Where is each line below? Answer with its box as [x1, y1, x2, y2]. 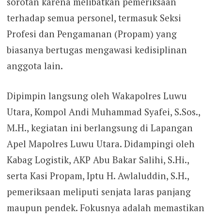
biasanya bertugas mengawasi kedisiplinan [6, 44, 187, 56]
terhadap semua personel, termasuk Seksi [6, 12, 181, 24]
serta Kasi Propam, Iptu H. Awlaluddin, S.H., [6, 169, 189, 182]
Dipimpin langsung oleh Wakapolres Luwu [6, 89, 187, 102]
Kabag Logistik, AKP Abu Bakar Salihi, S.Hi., [6, 153, 189, 166]
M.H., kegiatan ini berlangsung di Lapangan [6, 121, 193, 134]
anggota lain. [6, 60, 63, 72]
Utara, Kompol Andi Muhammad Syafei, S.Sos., [6, 105, 200, 118]
